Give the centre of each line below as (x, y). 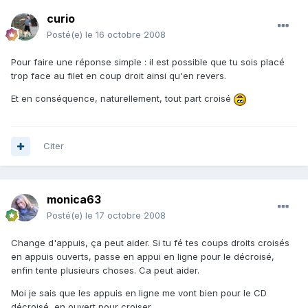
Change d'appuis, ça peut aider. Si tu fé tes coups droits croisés (150, 243)
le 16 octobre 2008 (125, 35)
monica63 (74, 200)
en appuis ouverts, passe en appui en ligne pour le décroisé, (143, 257)
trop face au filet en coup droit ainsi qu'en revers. (119, 76)
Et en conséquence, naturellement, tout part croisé (122, 99)
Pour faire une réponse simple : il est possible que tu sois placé (148, 62)
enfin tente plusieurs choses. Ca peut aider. (105, 271)
